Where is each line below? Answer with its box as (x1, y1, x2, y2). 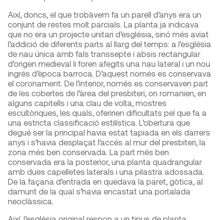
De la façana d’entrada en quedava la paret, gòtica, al (8, 176, 203, 187)
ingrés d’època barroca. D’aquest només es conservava (8, 68, 211, 79)
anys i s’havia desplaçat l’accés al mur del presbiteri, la (8, 137, 206, 147)
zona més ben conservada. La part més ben (8, 147, 169, 157)
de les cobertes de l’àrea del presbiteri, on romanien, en (8, 88, 206, 98)
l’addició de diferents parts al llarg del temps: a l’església (8, 39, 211, 49)
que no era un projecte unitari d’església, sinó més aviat (8, 29, 209, 39)
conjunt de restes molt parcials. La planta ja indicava (8, 19, 199, 29)
